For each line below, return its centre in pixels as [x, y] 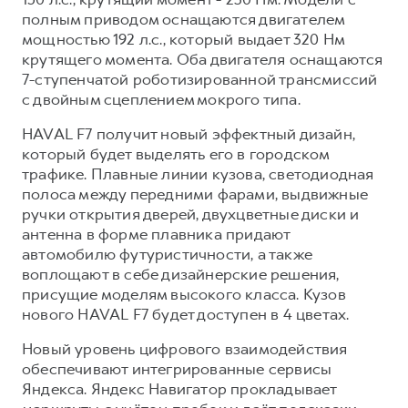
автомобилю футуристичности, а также [168, 254]
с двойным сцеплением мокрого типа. [161, 99]
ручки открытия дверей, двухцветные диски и [191, 214]
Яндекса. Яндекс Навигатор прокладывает [179, 389]
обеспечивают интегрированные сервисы [177, 369]
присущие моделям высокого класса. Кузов [184, 294]
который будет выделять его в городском [176, 154]
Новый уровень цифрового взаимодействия [185, 349]
